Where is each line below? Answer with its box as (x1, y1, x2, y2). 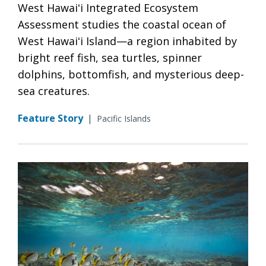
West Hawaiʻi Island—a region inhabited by (18, 33, 237, 48)
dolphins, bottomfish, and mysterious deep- (18, 66, 244, 81)
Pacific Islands (97, 112, 151, 124)
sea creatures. (18, 83, 90, 98)
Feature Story (18, 111, 83, 125)
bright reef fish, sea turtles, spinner (18, 50, 202, 65)
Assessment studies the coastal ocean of (18, 17, 226, 31)
